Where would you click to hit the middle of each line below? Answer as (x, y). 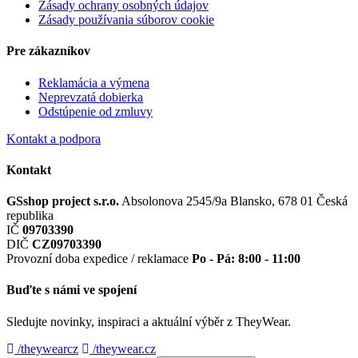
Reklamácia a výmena (94, 82)
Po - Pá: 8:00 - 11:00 (246, 259)
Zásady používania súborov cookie (126, 20)
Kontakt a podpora (54, 138)
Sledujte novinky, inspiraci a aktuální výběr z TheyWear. (149, 321)
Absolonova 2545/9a (174, 201)
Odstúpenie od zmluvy (95, 111)
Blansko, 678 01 (272, 201)
